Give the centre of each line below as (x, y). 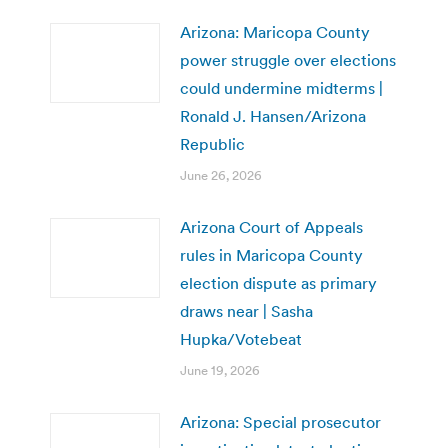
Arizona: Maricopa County (275, 31)
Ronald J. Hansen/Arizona (273, 115)
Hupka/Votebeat (241, 338)
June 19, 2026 (220, 370)
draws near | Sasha (246, 310)
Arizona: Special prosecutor (280, 421)
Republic (212, 143)
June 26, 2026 (221, 175)
